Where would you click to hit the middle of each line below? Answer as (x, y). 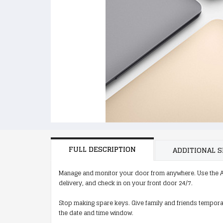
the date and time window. (96, 213)
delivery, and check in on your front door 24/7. (126, 183)
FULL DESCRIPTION (102, 149)
